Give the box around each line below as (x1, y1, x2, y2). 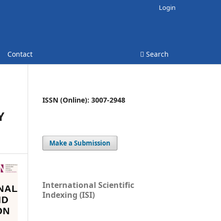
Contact (7, 49, 33, 59)
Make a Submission (49, 138, 111, 147)
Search (144, 49, 169, 59)
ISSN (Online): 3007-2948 (42, 95, 125, 105)
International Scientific (42, 179, 134, 190)
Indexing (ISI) (42, 189, 95, 200)
